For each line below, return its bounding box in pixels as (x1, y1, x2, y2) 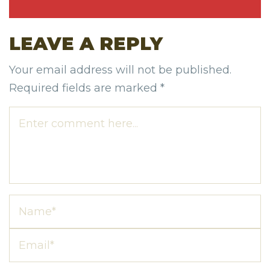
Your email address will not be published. (9, 63, 231, 77)
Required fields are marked (9, 81, 160, 95)
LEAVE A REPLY (9, 32, 163, 55)
